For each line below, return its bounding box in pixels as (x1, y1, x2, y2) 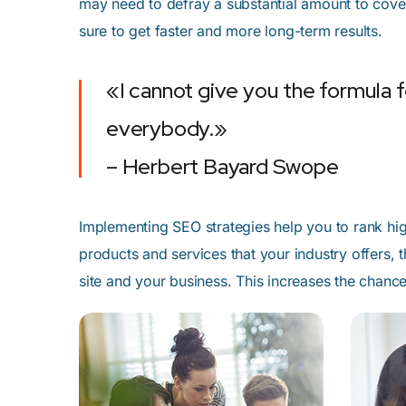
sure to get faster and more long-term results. (79, 22, 382, 40)
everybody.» (106, 114, 227, 142)
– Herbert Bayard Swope (106, 152, 339, 180)
